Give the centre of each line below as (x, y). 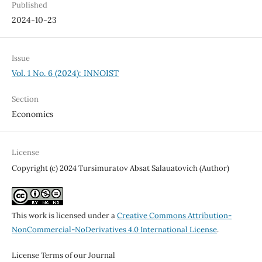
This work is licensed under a (64, 216)
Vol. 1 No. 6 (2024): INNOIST (65, 73)
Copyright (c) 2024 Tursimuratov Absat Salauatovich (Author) (120, 168)
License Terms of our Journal (63, 256)
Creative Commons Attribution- (174, 216)
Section (25, 99)
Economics (32, 114)
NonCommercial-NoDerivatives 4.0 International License (114, 230)
